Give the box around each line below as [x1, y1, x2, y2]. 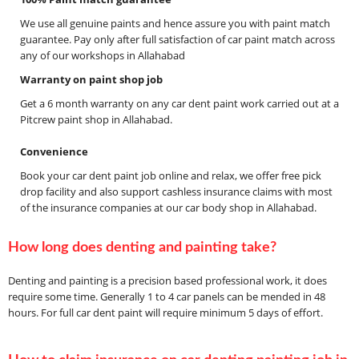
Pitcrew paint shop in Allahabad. [20, 112, 172, 127]
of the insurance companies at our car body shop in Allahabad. [20, 200, 317, 216]
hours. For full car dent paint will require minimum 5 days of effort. [8, 305, 323, 321]
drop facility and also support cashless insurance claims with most [20, 184, 333, 200]
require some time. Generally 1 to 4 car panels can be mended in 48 [8, 289, 325, 305]
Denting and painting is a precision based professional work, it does [8, 273, 327, 288]
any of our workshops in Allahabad [20, 48, 185, 63]
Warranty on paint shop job [20, 72, 163, 87]
